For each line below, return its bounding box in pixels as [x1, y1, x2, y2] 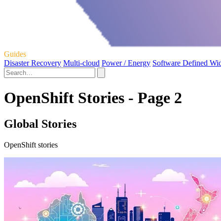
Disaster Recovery [4, 59, 61, 68]
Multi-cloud [63, 59, 100, 68]
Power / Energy [102, 59, 150, 68]
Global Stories [4, 117, 76, 131]
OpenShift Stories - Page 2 [4, 88, 182, 107]
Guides [4, 50, 26, 59]
